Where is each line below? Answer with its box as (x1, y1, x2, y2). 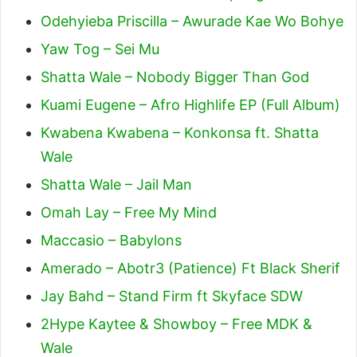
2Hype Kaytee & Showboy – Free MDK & (41, 316, 312, 332)
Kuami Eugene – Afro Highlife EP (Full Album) (41, 96, 340, 113)
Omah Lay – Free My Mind (41, 204, 217, 221)
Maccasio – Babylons (41, 232, 182, 249)
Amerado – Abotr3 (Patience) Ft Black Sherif (41, 260, 340, 277)
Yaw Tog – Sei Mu (41, 41, 159, 57)
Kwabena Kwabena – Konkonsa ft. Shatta (41, 124, 319, 141)
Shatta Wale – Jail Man (41, 176, 192, 193)
